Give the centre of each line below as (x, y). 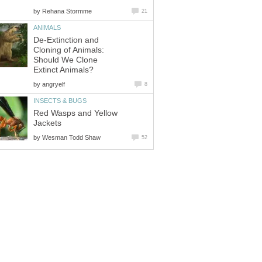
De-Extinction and (66, 40)
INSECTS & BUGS (60, 100)
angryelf (54, 84)
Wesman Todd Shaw (71, 137)
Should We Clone (65, 60)
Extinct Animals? (63, 70)
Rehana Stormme (67, 11)
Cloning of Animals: (69, 50)
